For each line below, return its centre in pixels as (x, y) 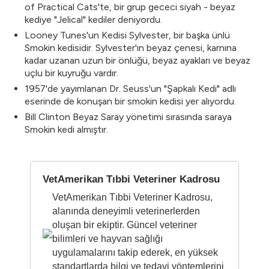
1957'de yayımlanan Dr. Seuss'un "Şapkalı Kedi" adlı (130, 89)
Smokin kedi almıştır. (66, 129)
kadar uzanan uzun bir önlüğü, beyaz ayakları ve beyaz (138, 60)
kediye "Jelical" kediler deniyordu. (93, 20)
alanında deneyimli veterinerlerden (126, 211)
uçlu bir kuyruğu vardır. (71, 73)
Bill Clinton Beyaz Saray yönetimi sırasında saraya (128, 117)
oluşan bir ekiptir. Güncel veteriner (125, 225)
